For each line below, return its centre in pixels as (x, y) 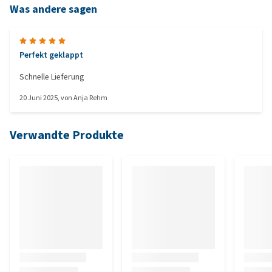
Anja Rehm (90, 98)
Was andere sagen (53, 9)
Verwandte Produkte (67, 135)
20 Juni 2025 (39, 98)
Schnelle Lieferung (52, 77)
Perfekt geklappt (51, 55)
